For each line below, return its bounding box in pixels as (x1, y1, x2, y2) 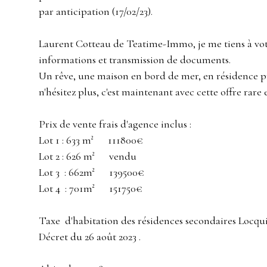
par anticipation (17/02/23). (39, 5, 153, 18)
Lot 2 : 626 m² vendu (39, 150, 136, 163)
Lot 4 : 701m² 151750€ (39, 182, 142, 195)
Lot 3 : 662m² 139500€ (39, 166, 144, 179)
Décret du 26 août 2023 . (39, 230, 141, 244)
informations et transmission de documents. (39, 53, 231, 67)
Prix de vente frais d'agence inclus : (39, 117, 191, 131)
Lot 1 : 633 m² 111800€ (39, 133, 143, 147)
